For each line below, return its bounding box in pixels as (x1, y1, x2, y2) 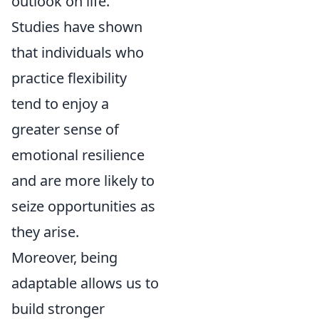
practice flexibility (11, 68, 127, 88)
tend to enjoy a (11, 94, 109, 113)
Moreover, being (11, 248, 117, 267)
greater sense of (11, 120, 119, 139)
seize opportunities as (11, 197, 155, 216)
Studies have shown (11, 17, 142, 36)
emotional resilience (11, 145, 145, 164)
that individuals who (11, 43, 144, 62)
